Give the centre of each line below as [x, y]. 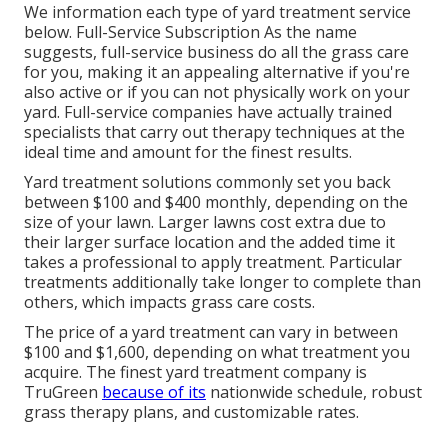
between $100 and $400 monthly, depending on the [216, 202]
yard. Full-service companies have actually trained [208, 112]
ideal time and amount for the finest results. [188, 152]
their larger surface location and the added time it [209, 242]
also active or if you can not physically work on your [217, 92]
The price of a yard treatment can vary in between [211, 332]
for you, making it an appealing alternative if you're [217, 72]
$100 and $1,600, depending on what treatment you [217, 352]
